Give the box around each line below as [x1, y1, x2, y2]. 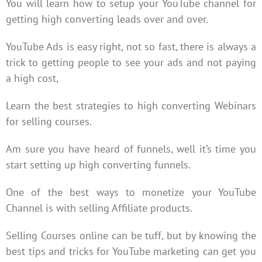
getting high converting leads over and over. [5, 12, 208, 26]
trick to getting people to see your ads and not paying [5, 55, 257, 69]
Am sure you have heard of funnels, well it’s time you [5, 142, 257, 156]
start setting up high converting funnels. [5, 157, 191, 171]
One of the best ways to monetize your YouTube [5, 185, 257, 199]
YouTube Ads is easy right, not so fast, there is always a [5, 39, 257, 53]
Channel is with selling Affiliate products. [5, 201, 192, 215]
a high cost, [5, 71, 61, 85]
